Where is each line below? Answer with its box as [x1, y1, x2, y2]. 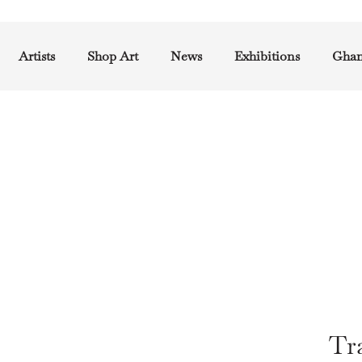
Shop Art [86, 48, 138, 65]
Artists [18, 48, 55, 65]
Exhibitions [234, 48, 300, 65]
